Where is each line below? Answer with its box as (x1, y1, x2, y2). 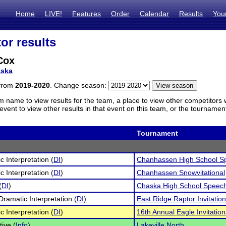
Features (72, 10, 101, 18)
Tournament (137, 129, 178, 137)
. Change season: (50, 81, 108, 89)
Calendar (140, 10, 169, 18)
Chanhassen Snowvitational (137, 168, 225, 177)
